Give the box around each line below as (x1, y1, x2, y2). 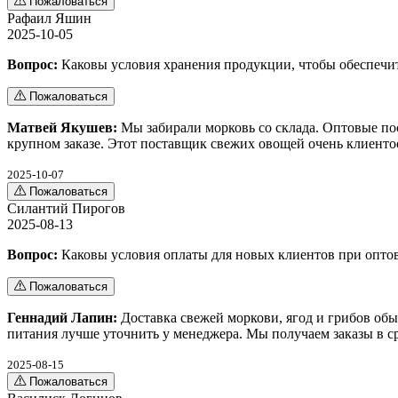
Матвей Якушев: (7, 119, 117, 135)
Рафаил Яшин (7, 10, 92, 26)
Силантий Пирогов (7, 200, 125, 216)
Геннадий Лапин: (7, 309, 117, 325)
